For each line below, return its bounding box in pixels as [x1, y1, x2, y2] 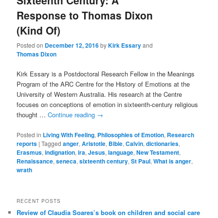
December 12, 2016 [45, 41, 99, 50]
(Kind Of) [17, 23, 61, 38]
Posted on [17, 41, 44, 50]
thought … [17, 110, 48, 120]
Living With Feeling [43, 130, 95, 139]
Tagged [41, 139, 62, 147]
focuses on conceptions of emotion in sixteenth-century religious [17, 100, 199, 109]
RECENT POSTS [17, 197, 61, 204]
